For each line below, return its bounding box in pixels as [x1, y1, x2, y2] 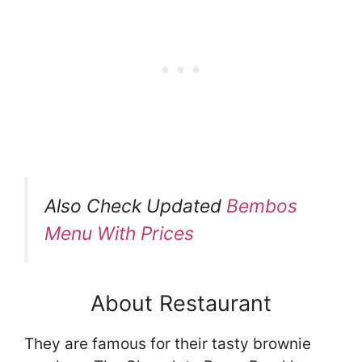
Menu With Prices [44, 221, 194, 245]
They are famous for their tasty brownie [24, 334, 311, 353]
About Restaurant [90, 289, 271, 317]
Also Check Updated [44, 194, 226, 217]
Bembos [226, 194, 297, 217]
